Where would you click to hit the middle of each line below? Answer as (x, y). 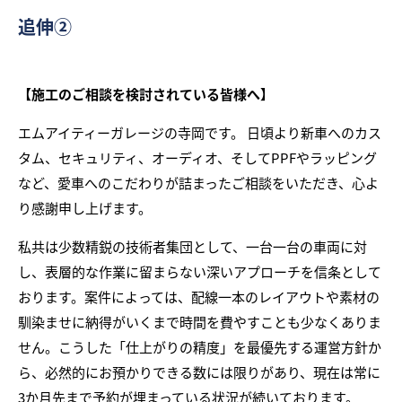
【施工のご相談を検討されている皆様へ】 (146, 94)
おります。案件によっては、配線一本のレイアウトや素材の (199, 297)
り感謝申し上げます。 (85, 208)
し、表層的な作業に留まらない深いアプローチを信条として (200, 271)
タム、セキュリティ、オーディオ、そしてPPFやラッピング (197, 157)
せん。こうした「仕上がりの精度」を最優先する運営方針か (200, 347)
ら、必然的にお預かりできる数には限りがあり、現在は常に (199, 372)
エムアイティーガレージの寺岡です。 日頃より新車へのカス (200, 132)
